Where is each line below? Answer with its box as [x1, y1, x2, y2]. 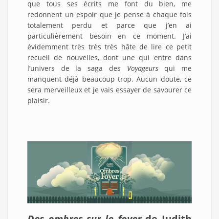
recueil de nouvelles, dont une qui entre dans [27, 52, 192, 62]
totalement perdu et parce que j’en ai [27, 20, 192, 30]
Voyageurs [127, 63, 158, 73]
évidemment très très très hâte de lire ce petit [27, 42, 192, 51]
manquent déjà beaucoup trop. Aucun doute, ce [27, 74, 192, 84]
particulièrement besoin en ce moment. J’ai [27, 31, 192, 41]
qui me [158, 63, 192, 73]
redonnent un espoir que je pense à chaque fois [27, 9, 192, 19]
